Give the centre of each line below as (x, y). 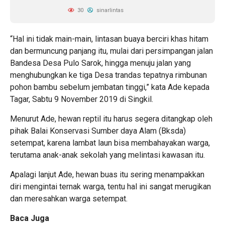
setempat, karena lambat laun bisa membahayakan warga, (110, 143)
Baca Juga (30, 218)
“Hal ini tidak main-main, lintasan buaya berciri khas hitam (109, 39)
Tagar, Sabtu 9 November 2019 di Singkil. (82, 99)
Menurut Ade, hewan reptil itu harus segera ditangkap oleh (111, 119)
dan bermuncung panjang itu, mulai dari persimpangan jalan (111, 51)
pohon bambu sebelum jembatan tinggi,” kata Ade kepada (110, 87)
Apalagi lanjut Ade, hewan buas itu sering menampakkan (107, 175)
